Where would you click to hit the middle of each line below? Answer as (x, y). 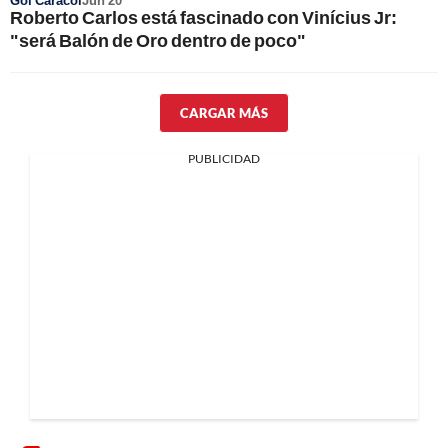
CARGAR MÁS (224, 113)
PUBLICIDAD (224, 158)
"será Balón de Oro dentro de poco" (158, 40)
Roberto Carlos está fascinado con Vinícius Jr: (203, 17)
